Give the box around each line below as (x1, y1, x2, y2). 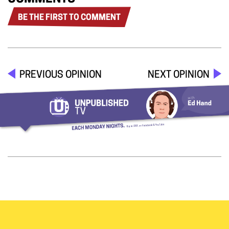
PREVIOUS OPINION (19, 71, 102, 81)
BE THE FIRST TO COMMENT (18, 13, 121, 22)
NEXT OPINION (148, 71, 210, 81)
